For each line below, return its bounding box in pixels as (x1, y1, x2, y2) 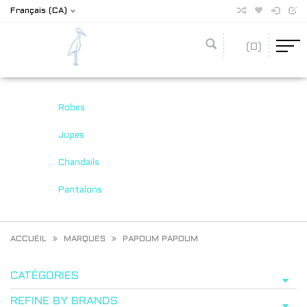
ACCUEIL (10, 235, 47, 243)
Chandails (58, 159, 99, 167)
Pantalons (58, 186, 102, 195)
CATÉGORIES (10, 271, 79, 281)
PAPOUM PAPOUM (123, 235, 198, 243)
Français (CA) (10, 7, 67, 15)
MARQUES (64, 235, 106, 243)
